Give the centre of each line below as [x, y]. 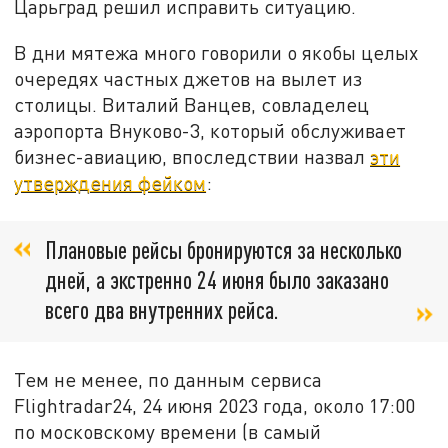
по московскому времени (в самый [168, 432]
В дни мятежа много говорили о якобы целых [216, 52]
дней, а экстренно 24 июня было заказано [217, 280]
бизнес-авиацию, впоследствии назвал [192, 156]
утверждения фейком [110, 182]
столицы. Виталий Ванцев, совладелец [192, 104]
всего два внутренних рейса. [162, 310]
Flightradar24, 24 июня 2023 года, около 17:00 [215, 406]
